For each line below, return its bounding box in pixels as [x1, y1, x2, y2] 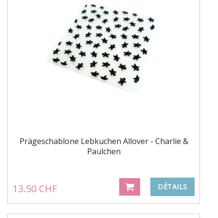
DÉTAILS [158, 182, 187, 191]
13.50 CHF [13, 182, 57, 195]
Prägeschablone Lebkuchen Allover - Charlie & [19, 135, 188, 146]
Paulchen [87, 145, 121, 157]
